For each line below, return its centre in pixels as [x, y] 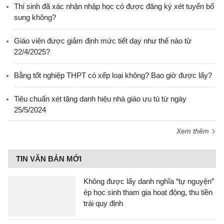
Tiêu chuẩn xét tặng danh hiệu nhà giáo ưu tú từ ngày [100, 99]
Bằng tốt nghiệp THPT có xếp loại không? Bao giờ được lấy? [113, 75]
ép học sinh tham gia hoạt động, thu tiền [148, 192]
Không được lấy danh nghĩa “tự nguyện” [149, 181]
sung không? [35, 17]
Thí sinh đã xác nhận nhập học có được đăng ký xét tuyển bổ [114, 6]
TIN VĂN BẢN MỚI [49, 159]
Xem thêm [194, 131]
